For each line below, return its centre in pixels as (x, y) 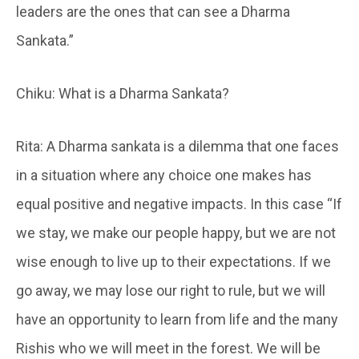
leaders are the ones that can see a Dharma (153, 11)
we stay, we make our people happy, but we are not (176, 232)
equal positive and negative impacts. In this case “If (179, 204)
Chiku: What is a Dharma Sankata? (123, 93)
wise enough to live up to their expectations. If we (173, 261)
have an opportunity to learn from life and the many (177, 319)
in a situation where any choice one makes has (164, 175)
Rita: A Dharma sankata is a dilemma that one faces (177, 146)
